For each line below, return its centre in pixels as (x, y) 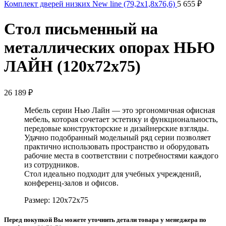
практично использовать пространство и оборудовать (117, 146)
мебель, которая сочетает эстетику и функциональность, (121, 119)
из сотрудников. (52, 164)
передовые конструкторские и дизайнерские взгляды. (117, 128)
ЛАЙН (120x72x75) (72, 66)
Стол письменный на (81, 29)
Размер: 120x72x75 (56, 200)
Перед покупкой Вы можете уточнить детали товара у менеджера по (105, 220)
